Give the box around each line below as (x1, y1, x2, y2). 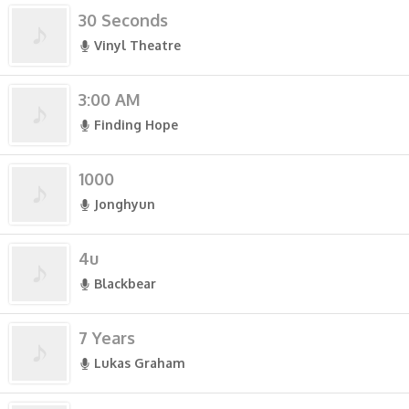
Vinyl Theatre (94, 37, 181, 53)
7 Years (79, 328, 135, 348)
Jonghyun (94, 196, 155, 212)
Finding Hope (94, 117, 178, 132)
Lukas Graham (94, 355, 185, 371)
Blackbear (94, 276, 156, 291)
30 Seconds (79, 10, 168, 30)
